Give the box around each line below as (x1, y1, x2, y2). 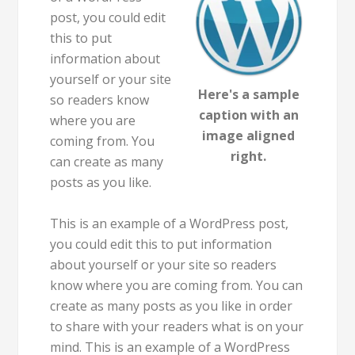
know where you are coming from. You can (50, 277, 303, 294)
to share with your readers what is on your (50, 318, 304, 335)
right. (231, 147, 267, 165)
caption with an (198, 106, 299, 124)
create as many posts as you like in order (50, 297, 293, 315)
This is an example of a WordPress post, (50, 215, 289, 232)
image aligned (202, 127, 296, 144)
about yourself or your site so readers (50, 256, 277, 273)
